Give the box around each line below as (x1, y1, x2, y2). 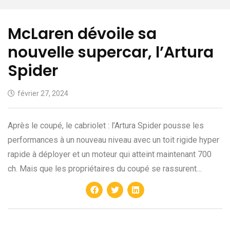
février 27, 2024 (17, 89, 68, 98)
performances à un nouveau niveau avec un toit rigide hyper (8, 135, 219, 145)
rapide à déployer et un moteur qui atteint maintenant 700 (8, 149, 212, 159)
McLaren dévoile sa (8, 23, 157, 45)
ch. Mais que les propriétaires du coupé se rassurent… (8, 163, 202, 174)
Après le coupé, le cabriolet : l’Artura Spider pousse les (8, 120, 204, 130)
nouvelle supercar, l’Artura (8, 41, 214, 63)
